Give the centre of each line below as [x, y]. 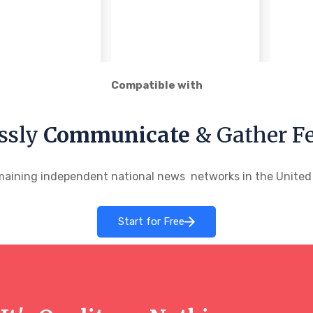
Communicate [116, 134]
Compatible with [156, 85]
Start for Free [151, 221]
